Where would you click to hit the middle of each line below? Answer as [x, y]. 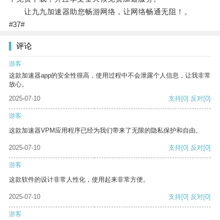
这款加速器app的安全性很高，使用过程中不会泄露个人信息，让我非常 [110, 76]
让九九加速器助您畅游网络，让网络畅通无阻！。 [100, 12]
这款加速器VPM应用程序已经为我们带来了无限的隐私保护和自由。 [105, 131]
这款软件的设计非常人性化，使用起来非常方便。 [79, 180]
